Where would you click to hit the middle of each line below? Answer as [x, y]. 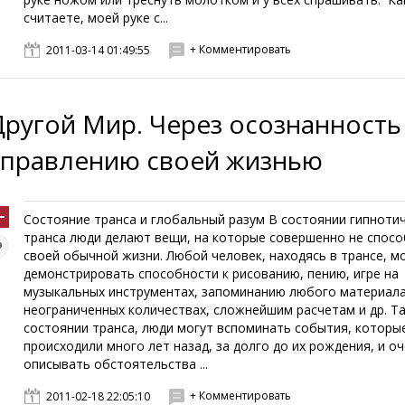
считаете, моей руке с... [96, 18]
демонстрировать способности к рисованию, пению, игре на [212, 273]
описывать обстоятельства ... [116, 364]
